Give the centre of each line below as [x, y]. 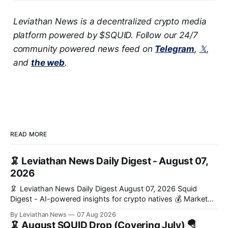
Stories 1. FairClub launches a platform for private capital [23, 220]
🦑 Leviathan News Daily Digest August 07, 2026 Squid [65, 189]
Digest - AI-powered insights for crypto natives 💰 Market [92, 199]
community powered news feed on [84, 49]
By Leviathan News [39, 215]
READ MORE [29, 134]
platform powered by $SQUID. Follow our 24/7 [105, 35]
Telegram [175, 49]
